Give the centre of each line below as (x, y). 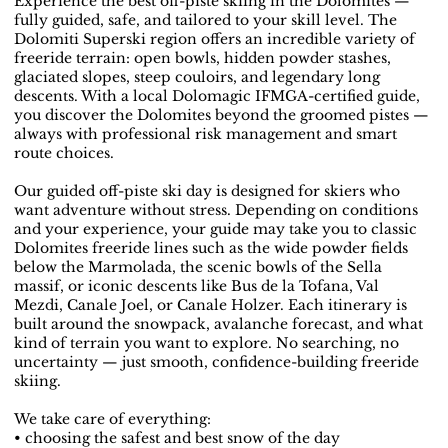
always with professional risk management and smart (206, 134)
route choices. (64, 153)
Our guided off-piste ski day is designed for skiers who (207, 191)
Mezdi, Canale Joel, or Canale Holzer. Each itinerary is (211, 305)
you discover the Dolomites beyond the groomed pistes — (222, 115)
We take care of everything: (113, 419)
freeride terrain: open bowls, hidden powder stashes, (203, 58)
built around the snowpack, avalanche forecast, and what (219, 324)
